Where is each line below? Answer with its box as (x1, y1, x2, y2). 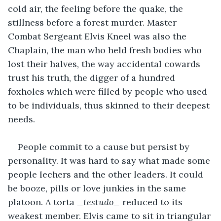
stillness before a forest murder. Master (8, 16, 179, 28)
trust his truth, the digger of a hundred (8, 72, 178, 83)
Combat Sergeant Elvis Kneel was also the (8, 30, 189, 42)
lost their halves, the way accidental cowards (8, 58, 203, 70)
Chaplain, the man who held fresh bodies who (8, 44, 204, 56)
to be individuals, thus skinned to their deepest (8, 99, 212, 111)
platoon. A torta (8, 196, 77, 208)
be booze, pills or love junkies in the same (8, 182, 188, 194)
